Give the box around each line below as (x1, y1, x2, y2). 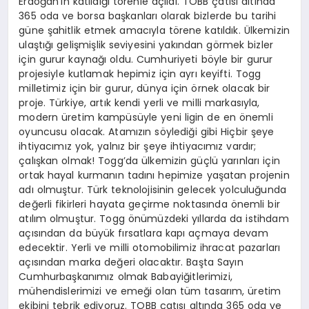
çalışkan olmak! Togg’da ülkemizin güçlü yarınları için (19, 153, 280, 168)
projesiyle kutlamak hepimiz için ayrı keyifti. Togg (19, 66, 261, 81)
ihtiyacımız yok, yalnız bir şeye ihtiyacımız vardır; (19, 139, 257, 153)
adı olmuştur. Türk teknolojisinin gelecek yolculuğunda (19, 182, 287, 197)
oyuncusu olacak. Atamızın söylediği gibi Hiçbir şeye (19, 124, 275, 139)
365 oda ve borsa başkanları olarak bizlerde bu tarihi (19, 8, 277, 23)
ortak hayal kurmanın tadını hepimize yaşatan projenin (19, 168, 290, 182)
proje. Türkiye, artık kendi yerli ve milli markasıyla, (19, 95, 260, 110)
